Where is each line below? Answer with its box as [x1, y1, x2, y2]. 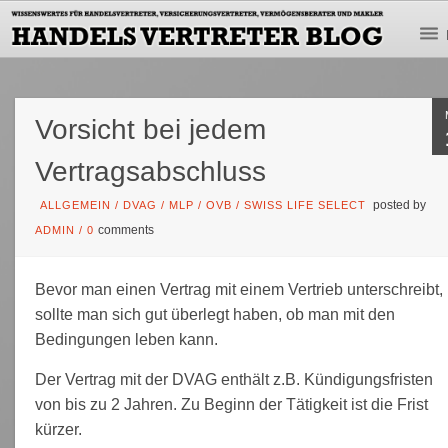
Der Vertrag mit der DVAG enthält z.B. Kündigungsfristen [35, 370, 434, 388]
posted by [370, 197, 427, 212]
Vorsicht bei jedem [35, 113, 267, 145]
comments [98, 222, 155, 237]
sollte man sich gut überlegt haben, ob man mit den [35, 305, 396, 323]
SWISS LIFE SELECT [244, 198, 367, 211]
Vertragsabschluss [35, 155, 267, 187]
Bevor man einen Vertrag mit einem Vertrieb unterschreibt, [35, 280, 444, 298]
